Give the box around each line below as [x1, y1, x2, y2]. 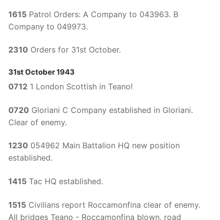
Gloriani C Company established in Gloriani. [29, 105, 193, 115]
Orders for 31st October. [28, 45, 121, 55]
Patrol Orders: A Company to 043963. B [27, 9, 178, 19]
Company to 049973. [8, 21, 88, 31]
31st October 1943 [8, 67, 75, 77]
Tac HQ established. [27, 176, 103, 186]
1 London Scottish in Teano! [27, 81, 133, 91]
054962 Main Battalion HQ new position [28, 140, 180, 151]
